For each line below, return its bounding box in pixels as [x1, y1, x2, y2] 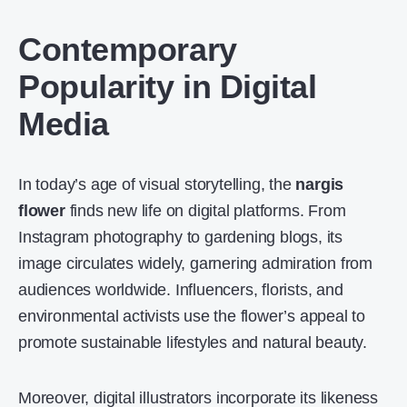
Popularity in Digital [18, 68, 317, 105]
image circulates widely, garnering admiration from [18, 254, 372, 273]
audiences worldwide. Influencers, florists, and [18, 281, 343, 299]
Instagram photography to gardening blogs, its [18, 228, 342, 246]
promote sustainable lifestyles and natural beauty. [18, 333, 367, 352]
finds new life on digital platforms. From [65, 202, 346, 220]
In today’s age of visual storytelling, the [18, 175, 296, 194]
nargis [295, 175, 344, 194]
